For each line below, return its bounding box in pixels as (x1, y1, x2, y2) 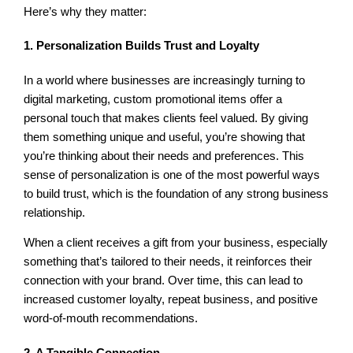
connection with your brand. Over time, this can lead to (24, 274, 303, 288)
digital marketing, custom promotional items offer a (24, 92, 283, 106)
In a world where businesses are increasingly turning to (24, 73, 306, 87)
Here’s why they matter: (24, 5, 147, 18)
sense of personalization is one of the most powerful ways (24, 168, 321, 181)
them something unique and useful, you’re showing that (24, 130, 306, 143)
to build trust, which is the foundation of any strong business (24, 187, 329, 200)
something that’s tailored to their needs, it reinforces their (24, 255, 313, 269)
